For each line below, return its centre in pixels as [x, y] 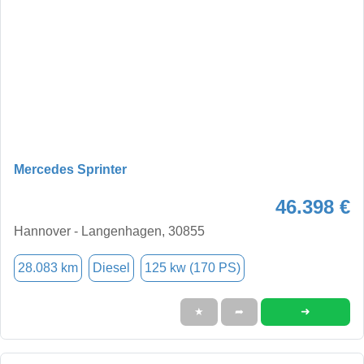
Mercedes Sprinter [70, 169]
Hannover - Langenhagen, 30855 [109, 231]
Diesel [111, 267]
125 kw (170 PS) [193, 267]
